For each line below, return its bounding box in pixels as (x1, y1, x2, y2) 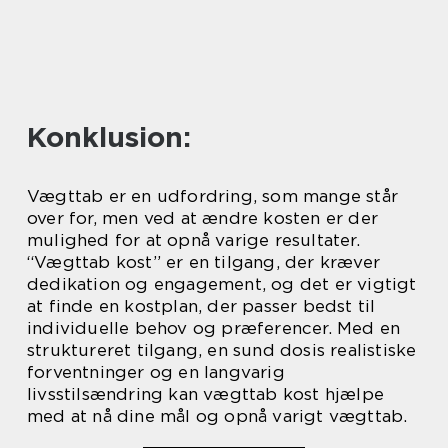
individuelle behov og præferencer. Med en (27, 318, 401, 339)
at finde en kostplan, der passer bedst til (27, 296, 376, 317)
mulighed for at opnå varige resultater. (27, 230, 360, 251)
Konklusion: (27, 120, 191, 155)
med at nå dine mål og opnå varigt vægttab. (27, 406, 408, 427)
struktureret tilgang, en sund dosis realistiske (27, 340, 417, 361)
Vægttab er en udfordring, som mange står (27, 186, 399, 207)
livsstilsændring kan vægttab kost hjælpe (27, 384, 385, 405)
